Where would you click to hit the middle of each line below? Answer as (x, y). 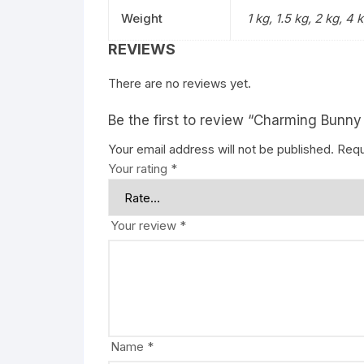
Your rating (139, 169)
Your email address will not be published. (221, 149)
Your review (145, 225)
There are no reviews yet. (180, 83)
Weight (142, 18)
